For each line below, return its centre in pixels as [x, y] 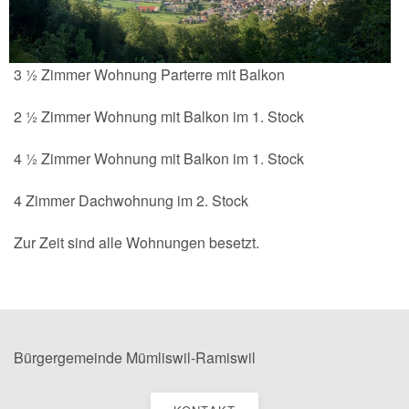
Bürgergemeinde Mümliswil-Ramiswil [135, 358]
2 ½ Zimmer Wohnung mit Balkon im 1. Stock [159, 117]
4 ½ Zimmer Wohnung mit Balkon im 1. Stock [159, 159]
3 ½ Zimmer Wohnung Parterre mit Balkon [149, 75]
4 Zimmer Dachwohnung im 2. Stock [131, 201]
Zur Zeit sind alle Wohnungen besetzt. [136, 243]
